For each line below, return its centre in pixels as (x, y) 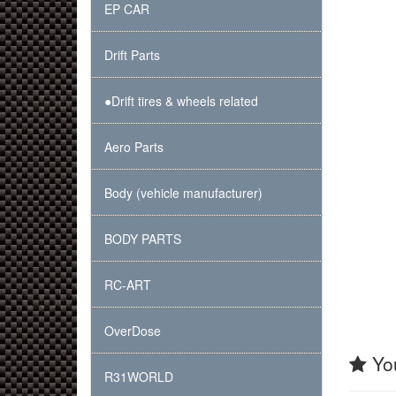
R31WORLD (139, 377)
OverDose (133, 331)
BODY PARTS (143, 239)
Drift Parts (132, 55)
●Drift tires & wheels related (181, 101)
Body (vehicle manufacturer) (183, 193)
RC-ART (128, 285)
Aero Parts (134, 147)
